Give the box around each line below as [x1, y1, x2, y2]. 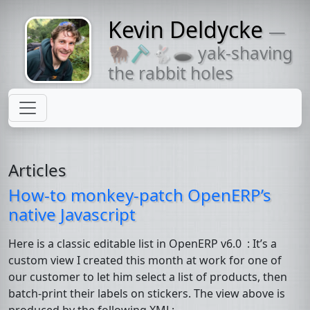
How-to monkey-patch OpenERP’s [8, 183, 271, 206]
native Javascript [8, 203, 136, 226]
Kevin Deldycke [108, 15, 263, 44]
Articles [8, 158, 66, 181]
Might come [30, 36, 86, 49]
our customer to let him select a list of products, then [8, 269, 287, 284]
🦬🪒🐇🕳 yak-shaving [108, 42, 293, 64]
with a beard [28, 51, 88, 64]
